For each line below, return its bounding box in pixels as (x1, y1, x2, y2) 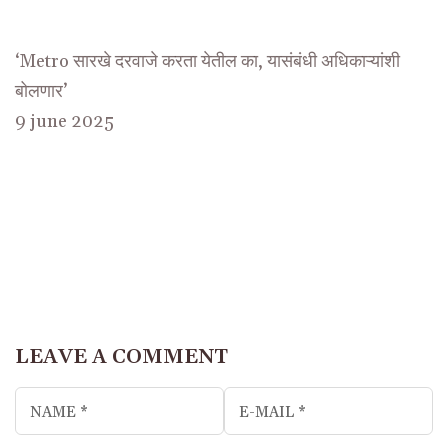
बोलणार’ (15, 79, 67, 103)
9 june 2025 (15, 109, 114, 133)
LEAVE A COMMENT (15, 343, 228, 370)
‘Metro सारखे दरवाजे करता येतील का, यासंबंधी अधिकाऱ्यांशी (15, 49, 400, 73)
